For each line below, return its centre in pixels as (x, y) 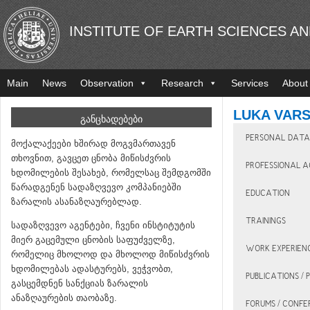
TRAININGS (266, 222)
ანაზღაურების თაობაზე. (64, 298)
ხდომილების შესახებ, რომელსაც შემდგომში (111, 173)
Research (182, 83)
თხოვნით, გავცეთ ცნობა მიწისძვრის (91, 158)
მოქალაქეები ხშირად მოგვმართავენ (93, 144)
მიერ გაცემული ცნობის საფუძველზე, (93, 240)
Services (250, 83)
